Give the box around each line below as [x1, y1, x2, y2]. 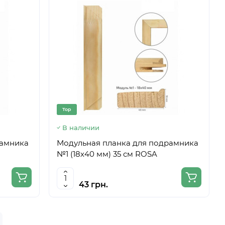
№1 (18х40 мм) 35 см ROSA [57, 149, 157, 159]
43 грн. [79, 180, 108, 189]
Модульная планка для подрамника [57, 138, 198, 148]
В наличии [62, 124, 99, 132]
